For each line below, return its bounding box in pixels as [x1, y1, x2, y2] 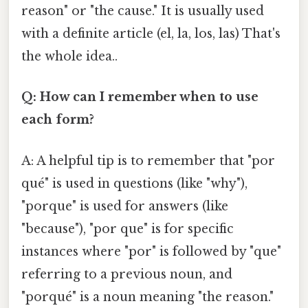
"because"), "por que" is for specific [21, 221, 234, 236]
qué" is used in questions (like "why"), [21, 175, 247, 191]
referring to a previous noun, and [21, 266, 232, 282]
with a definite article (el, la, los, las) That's [21, 26, 280, 42]
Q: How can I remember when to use [21, 89, 258, 105]
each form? [21, 112, 94, 128]
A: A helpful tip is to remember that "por [21, 153, 275, 168]
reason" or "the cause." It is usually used [21, 3, 264, 19]
